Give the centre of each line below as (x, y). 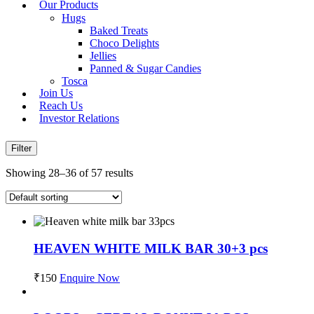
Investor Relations (79, 118)
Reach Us (61, 106)
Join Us (56, 93)
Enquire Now (90, 278)
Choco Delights (124, 43)
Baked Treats (119, 30)
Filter (21, 149)
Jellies (103, 55)
